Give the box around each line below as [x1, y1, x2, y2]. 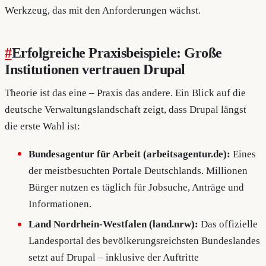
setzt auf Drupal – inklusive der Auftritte [28, 252, 199, 264]
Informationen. [28, 198, 92, 210]
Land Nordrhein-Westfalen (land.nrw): [28, 218, 199, 230]
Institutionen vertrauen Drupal [5, 62, 185, 78]
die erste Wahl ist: [5, 121, 80, 132]
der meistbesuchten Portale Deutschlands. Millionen [28, 164, 248, 176]
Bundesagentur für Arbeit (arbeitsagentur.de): [28, 148, 231, 160]
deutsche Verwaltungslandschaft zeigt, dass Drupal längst [5, 104, 246, 116]
